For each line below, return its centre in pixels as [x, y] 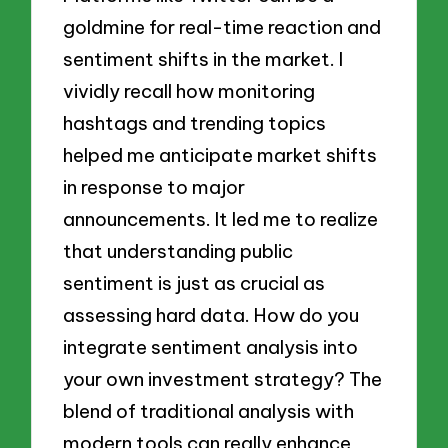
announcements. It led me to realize [221, 218]
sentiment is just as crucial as [194, 282]
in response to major [154, 186]
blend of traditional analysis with [209, 410]
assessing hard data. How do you [211, 314]
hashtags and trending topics [195, 122]
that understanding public [178, 250]
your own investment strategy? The [223, 378]
